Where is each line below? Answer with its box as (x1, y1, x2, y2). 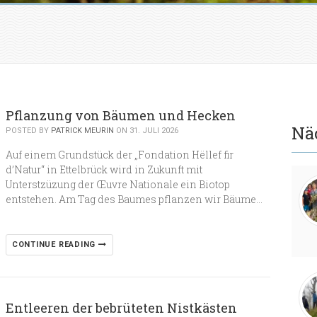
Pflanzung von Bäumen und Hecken (5, 107, 236, 124)
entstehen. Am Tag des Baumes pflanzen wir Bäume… (5, 192, 263, 206)
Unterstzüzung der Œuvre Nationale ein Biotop (5, 178, 230, 191)
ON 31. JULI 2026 (113, 126, 178, 135)
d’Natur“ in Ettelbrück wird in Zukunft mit (5, 163, 202, 176)
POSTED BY (5, 126, 51, 135)
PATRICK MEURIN (50, 126, 114, 135)
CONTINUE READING (11, 240, 98, 249)
